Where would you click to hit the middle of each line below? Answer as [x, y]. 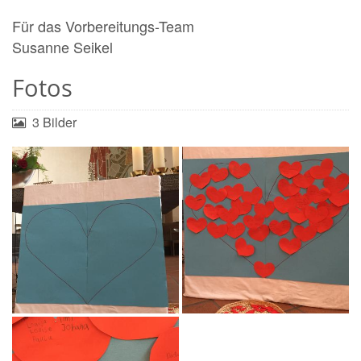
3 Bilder [54, 122]
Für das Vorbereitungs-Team [103, 26]
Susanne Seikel [62, 47]
